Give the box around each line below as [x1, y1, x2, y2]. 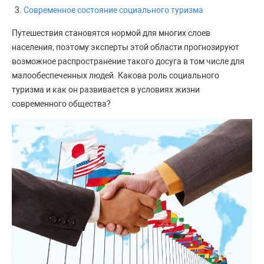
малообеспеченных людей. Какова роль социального [12, 71, 219, 80]
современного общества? [12, 99, 111, 108]
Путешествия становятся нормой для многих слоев [12, 28, 210, 38]
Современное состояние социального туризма [24, 5, 203, 15]
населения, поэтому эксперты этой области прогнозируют [12, 42, 239, 52]
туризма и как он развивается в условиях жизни [12, 85, 200, 94]
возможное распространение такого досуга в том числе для [12, 57, 245, 66]
